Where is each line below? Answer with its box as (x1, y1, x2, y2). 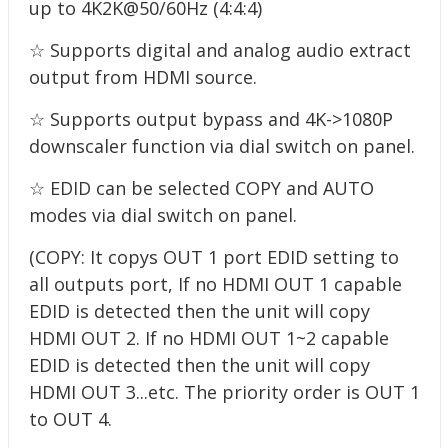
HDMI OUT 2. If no (28, 326, 189, 350)
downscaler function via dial (28, 134, 275, 158)
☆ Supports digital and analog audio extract (28, 38, 411, 62)
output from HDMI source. (28, 65, 257, 89)
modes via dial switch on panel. (28, 203, 297, 227)
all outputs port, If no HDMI (28, 272, 274, 296)
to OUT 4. (28, 407, 112, 431)
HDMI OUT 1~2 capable (188, 326, 389, 350)
